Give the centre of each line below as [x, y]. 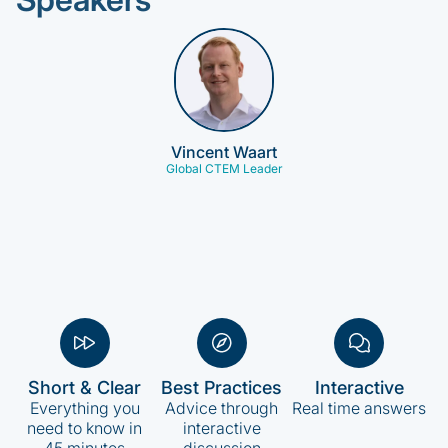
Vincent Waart [224, 152]
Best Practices [222, 387]
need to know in [85, 428]
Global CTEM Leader [224, 168]
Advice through [222, 408]
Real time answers [359, 408]
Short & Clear [85, 387]
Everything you [84, 408]
